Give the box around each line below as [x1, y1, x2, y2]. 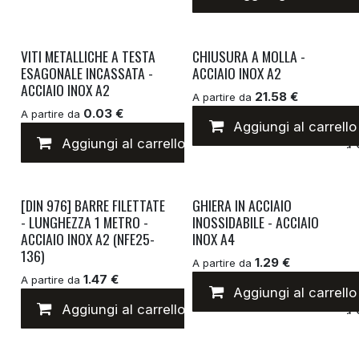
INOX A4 [192, 228, 236, 249]
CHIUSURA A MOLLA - [192, 45, 306, 67]
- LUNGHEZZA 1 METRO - [20, 211, 148, 232]
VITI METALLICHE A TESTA [20, 45, 155, 67]
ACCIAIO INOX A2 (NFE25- [20, 228, 155, 249]
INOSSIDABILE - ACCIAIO [192, 211, 320, 232]
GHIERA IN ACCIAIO [192, 194, 292, 216]
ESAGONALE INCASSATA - [20, 62, 153, 83]
